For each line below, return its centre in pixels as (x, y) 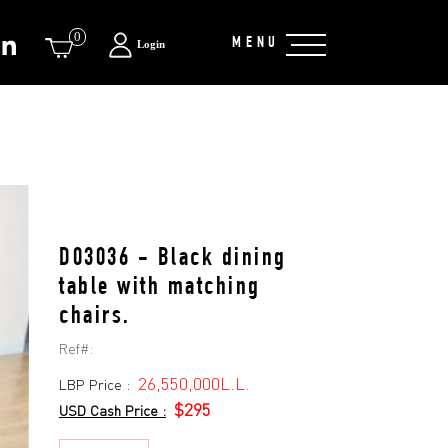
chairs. (95, 317)
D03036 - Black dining (173, 259)
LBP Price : (98, 384)
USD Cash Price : (112, 410)
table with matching (160, 288)
